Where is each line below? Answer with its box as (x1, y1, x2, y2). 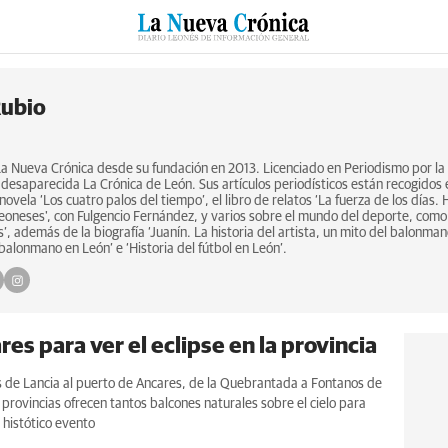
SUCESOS (56, 48, 113, 62)
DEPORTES (346, 48, 414, 62)
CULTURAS (142, 48, 208, 62)
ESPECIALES (242, 48, 317, 62)
